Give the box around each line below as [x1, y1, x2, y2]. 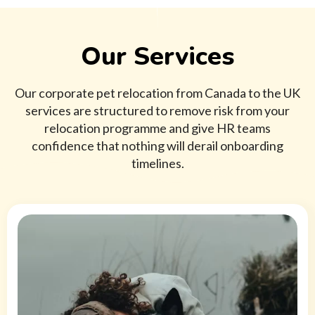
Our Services [81, 39, 234, 75]
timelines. [131, 155, 184, 172]
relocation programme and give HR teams [44, 120, 271, 136]
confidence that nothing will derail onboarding [32, 138, 283, 154]
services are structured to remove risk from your [25, 103, 290, 119]
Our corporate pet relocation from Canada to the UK [15, 85, 300, 101]
